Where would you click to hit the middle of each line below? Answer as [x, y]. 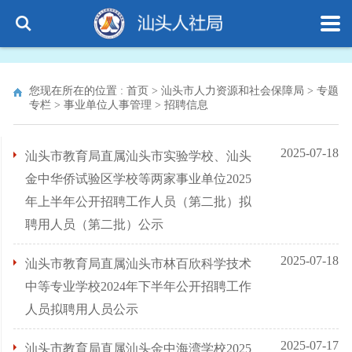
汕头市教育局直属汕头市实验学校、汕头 [138, 156]
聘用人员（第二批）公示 [94, 224]
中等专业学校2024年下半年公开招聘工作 [138, 286]
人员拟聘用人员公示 [82, 309]
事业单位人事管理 [108, 105]
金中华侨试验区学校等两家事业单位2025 [138, 179]
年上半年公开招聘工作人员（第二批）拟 [138, 202]
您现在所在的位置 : [78, 91]
